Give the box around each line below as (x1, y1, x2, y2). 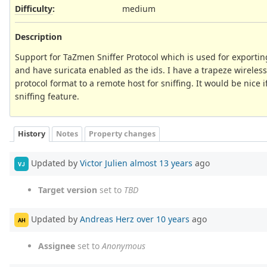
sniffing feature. (15, 90, 79, 102)
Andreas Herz (80, 213, 134, 225)
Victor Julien (80, 157, 128, 169)
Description (15, 30, 62, 42)
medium (122, 2, 156, 14)
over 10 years (136, 213, 190, 225)
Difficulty (15, 2, 52, 14)
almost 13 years (130, 157, 193, 169)
